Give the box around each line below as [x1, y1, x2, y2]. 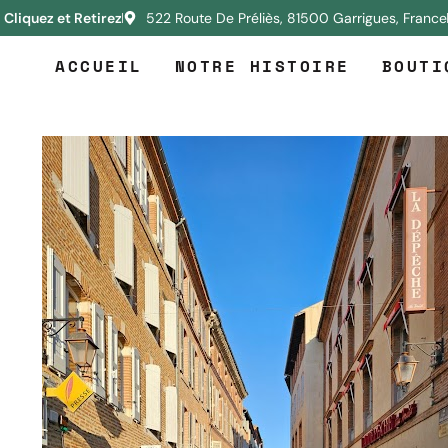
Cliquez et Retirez [4, 9, 122, 27]
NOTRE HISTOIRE [174, 54, 350, 78]
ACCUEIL [55, 54, 143, 78]
